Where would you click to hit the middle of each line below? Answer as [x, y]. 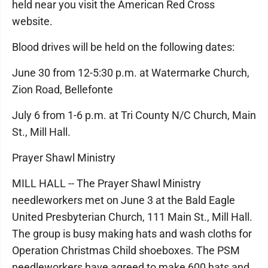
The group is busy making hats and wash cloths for [132, 234]
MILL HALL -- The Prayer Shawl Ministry [106, 183]
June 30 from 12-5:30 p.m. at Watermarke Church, [131, 73]
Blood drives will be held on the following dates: [123, 47]
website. [32, 21]
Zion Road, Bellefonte [63, 89]
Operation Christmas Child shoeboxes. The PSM [126, 250]
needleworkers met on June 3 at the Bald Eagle [124, 200]
